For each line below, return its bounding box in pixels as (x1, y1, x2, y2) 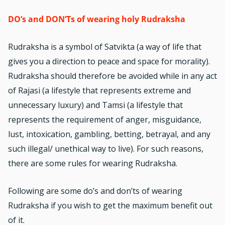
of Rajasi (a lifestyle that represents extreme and (8, 85, 191, 96)
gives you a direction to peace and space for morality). (8, 56, 210, 67)
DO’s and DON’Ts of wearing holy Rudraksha (8, 14, 185, 25)
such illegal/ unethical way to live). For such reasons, (8, 143, 203, 155)
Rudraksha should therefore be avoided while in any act (8, 70, 217, 82)
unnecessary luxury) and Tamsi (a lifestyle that (8, 99, 183, 111)
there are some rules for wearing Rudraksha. (8, 158, 177, 169)
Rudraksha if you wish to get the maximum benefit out (8, 200, 212, 211)
